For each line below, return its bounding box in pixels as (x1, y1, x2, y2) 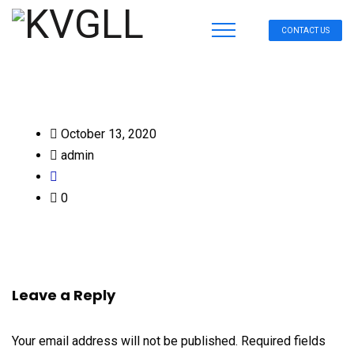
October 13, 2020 (58, 126, 156, 141)
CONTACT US (281, 26, 330, 35)
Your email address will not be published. (12, 333, 238, 348)
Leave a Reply (12, 285, 115, 305)
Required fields (241, 333, 326, 348)
